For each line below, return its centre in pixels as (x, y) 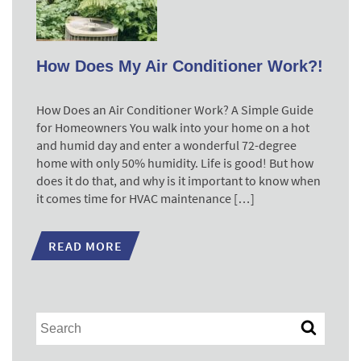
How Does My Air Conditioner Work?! (180, 66)
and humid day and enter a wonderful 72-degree (166, 145)
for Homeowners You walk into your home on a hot (173, 127)
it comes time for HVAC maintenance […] (145, 198)
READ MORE (85, 246)
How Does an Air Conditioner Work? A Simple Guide (175, 110)
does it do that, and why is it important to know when (178, 180)
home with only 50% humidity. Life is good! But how (175, 163)
